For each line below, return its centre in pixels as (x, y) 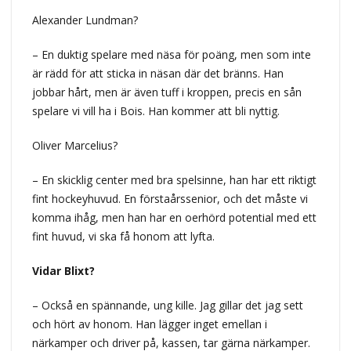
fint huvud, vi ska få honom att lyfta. (123, 236)
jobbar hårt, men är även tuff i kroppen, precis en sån (166, 92)
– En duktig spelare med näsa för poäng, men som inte (171, 54)
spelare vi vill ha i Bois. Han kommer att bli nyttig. (156, 110)
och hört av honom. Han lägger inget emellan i (149, 324)
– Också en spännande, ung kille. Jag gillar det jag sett (167, 305)
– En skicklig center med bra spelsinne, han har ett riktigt (174, 179)
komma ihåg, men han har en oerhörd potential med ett (174, 217)
